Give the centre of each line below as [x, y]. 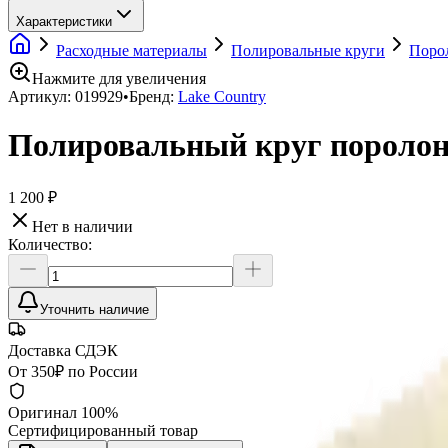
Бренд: [151, 96]
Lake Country [222, 96]
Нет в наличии [82, 226]
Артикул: [41, 96]
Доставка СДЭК [63, 350]
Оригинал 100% [63, 412]
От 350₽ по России [73, 371]
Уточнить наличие [94, 309]
